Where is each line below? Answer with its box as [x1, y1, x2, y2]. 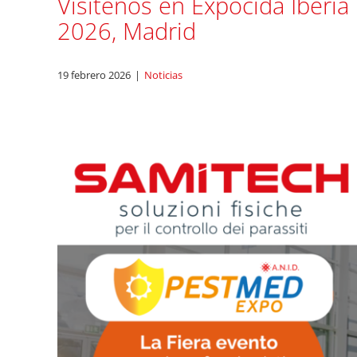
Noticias [144, 67, 182, 82]
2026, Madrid [57, 14, 196, 47]
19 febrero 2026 [57, 67, 131, 82]
